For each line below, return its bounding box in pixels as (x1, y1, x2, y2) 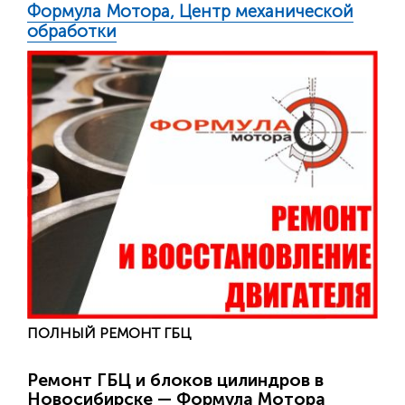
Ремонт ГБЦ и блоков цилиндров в (27, 370, 324, 391)
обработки (27, 21, 117, 42)
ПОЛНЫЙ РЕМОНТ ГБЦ (27, 325, 192, 343)
